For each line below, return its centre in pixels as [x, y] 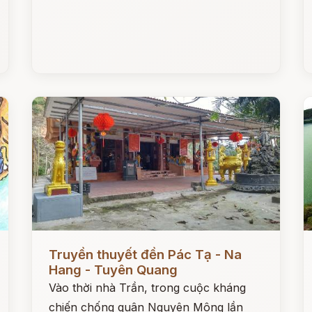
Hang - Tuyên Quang [114, 270]
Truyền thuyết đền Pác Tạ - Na [146, 255]
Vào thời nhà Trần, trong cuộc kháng [148, 288]
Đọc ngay [58, 244]
